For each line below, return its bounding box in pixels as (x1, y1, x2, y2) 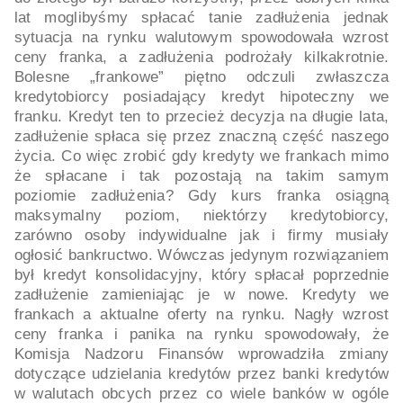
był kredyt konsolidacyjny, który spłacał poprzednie (13, 266, 390, 283)
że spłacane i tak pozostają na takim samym (13, 167, 390, 184)
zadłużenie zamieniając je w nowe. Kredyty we (13, 286, 390, 303)
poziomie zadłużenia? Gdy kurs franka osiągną (13, 187, 390, 204)
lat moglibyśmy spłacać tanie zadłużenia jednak (13, 9, 390, 26)
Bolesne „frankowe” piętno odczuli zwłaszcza (13, 68, 390, 85)
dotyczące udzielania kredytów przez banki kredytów (13, 365, 390, 382)
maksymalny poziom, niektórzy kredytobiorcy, (13, 207, 390, 224)
